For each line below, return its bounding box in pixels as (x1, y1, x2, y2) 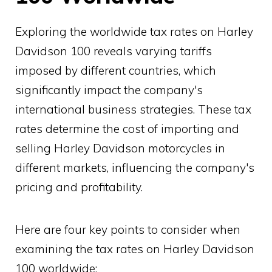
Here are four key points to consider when (15, 222, 240, 237)
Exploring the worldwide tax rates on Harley (15, 24, 253, 39)
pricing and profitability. (15, 179, 143, 194)
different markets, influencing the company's (15, 160, 254, 175)
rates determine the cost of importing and (15, 121, 239, 136)
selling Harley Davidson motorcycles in (15, 140, 225, 155)
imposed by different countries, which (15, 63, 216, 78)
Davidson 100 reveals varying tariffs (15, 43, 212, 58)
